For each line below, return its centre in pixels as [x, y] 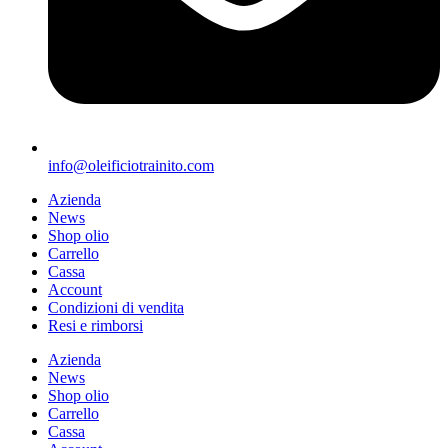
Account [75, 289]
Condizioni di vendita [116, 307]
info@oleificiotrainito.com [131, 165]
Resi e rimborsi [95, 325]
